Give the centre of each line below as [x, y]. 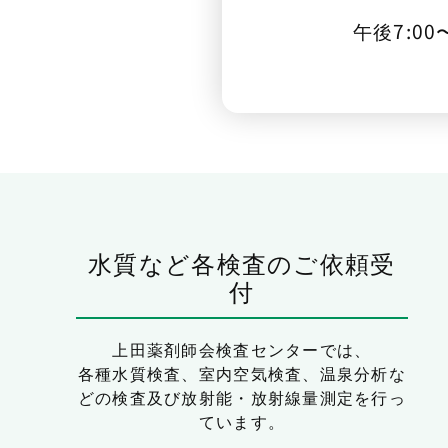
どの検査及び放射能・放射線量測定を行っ [242, 396]
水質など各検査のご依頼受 [242, 263]
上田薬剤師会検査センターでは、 [242, 348]
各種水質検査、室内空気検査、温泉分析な [242, 372]
